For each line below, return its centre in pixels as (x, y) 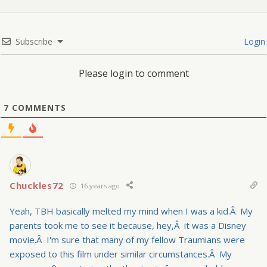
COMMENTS (38, 108)
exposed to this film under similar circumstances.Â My (121, 254)
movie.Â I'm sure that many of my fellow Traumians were (127, 240)
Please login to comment (133, 74)
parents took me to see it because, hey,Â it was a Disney (128, 226)
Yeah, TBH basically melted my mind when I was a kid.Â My (131, 211)
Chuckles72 (37, 186)
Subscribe (34, 42)
